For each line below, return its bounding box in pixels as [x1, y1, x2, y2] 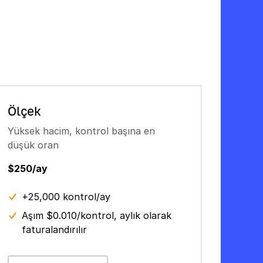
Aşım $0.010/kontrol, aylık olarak [22, 210, 172, 221]
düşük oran [8, 139, 59, 151]
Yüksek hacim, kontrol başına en [8, 125, 156, 137]
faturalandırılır [22, 224, 87, 235]
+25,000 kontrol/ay [22, 191, 111, 203]
